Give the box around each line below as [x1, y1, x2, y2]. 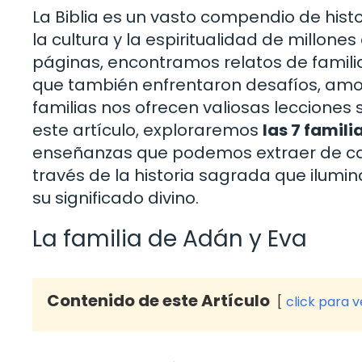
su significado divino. [32, 186, 199, 209]
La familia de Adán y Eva [32, 222, 307, 255]
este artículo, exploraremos [32, 118, 263, 141]
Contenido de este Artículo [47, 288, 270, 312]
